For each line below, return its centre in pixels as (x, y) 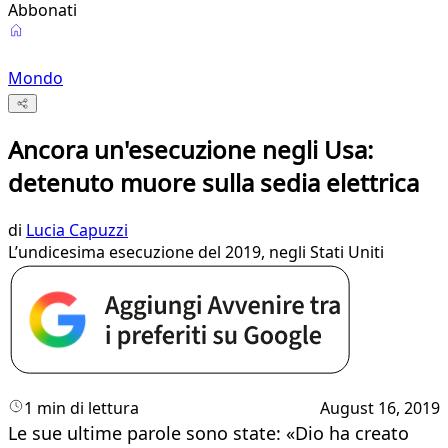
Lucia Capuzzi (77, 230)
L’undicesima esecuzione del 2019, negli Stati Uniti (196, 252)
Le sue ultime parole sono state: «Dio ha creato (208, 433)
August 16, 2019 (380, 408)
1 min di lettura (81, 408)
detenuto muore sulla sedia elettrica (213, 183)
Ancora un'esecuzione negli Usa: (190, 150)
